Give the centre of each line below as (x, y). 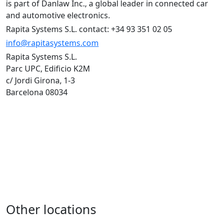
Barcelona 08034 (37, 92)
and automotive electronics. (58, 15)
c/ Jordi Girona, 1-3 (43, 80)
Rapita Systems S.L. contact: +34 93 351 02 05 (89, 29)
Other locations (51, 209)
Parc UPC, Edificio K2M (51, 68)
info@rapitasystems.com (52, 43)
